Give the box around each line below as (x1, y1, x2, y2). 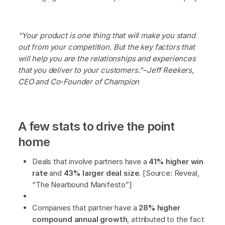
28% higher (139, 202, 180, 212)
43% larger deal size (63, 168, 139, 178)
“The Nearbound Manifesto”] (32, 179, 132, 189)
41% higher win (149, 156, 204, 166)
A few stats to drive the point (18, 119, 175, 134)
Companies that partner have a (32, 202, 139, 212)
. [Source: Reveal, (139, 168, 199, 178)
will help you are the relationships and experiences (18, 53, 196, 63)
